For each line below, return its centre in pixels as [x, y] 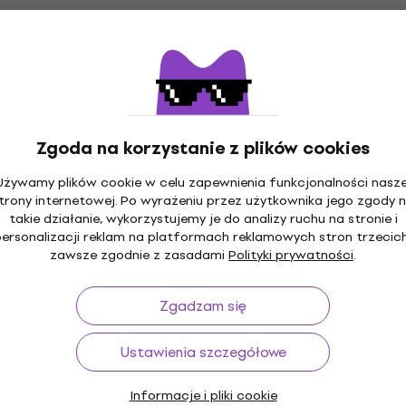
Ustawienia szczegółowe [203, 352]
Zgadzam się [203, 305]
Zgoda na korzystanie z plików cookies [203, 148]
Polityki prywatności [291, 255]
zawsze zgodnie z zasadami [139, 255]
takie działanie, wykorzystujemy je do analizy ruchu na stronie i [203, 218]
